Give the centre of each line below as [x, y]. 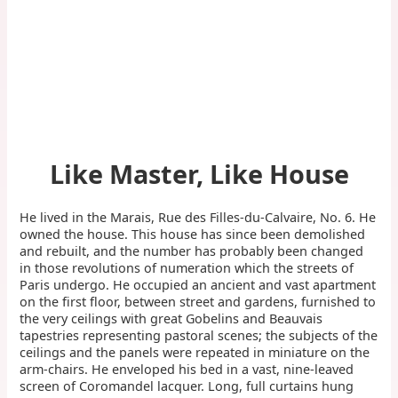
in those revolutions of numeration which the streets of [187, 267]
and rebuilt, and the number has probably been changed [192, 251]
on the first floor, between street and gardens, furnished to [198, 301]
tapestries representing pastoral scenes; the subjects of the [199, 335]
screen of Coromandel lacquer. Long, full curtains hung [187, 386]
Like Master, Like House [199, 174]
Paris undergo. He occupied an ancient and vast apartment [198, 284]
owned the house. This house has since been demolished [193, 234]
